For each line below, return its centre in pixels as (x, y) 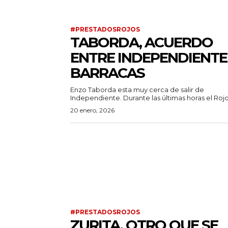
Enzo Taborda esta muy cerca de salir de (137, 90)
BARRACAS (107, 73)
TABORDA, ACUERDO (141, 42)
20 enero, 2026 (92, 110)
